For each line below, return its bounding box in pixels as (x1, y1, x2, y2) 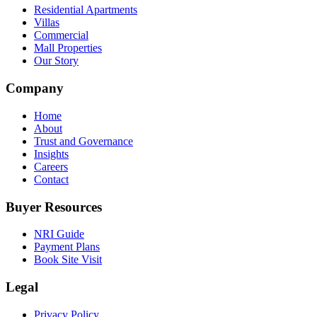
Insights (34, 147, 69, 160)
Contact (34, 173, 69, 185)
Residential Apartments (34, 4, 137, 16)
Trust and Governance (34, 134, 133, 147)
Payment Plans (34, 241, 100, 253)
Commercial (34, 29, 88, 42)
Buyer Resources (6, 199, 102, 214)
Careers (34, 160, 68, 173)
